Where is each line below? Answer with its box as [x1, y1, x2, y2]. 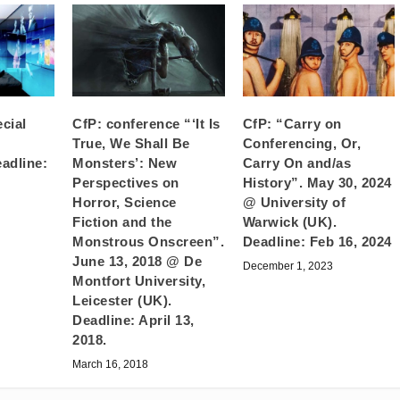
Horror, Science [72, 194, 177, 210]
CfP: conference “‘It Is [72, 115, 221, 131]
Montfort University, [72, 272, 206, 288]
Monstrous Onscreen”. [72, 233, 225, 249]
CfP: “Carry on [242, 115, 342, 131]
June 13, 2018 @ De [72, 253, 203, 269]
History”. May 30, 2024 [242, 174, 392, 190]
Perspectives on [72, 174, 179, 190]
